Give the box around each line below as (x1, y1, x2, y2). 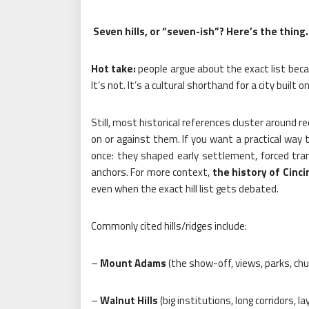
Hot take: (91, 61, 137, 77)
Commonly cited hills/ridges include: (91, 218, 247, 234)
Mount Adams (100, 255, 166, 271)
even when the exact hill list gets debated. (91, 181, 279, 197)
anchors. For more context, (91, 164, 212, 180)
